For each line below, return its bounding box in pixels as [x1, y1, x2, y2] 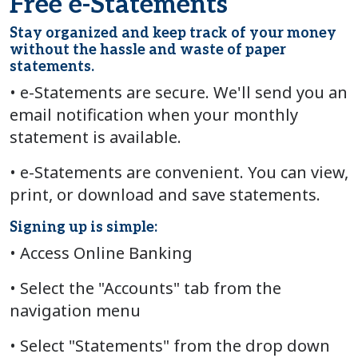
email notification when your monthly [10, 103, 298, 125]
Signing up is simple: [10, 218, 157, 236]
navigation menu [10, 299, 141, 321]
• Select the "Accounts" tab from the [10, 276, 281, 299]
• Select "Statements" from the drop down [10, 334, 330, 356]
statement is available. [10, 125, 181, 148]
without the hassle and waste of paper [10, 41, 286, 58]
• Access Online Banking [10, 241, 193, 264]
